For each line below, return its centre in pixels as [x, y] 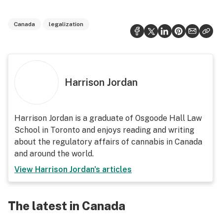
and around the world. [54, 154]
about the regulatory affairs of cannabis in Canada [108, 142]
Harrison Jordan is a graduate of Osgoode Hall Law [108, 118]
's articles [113, 169]
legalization [66, 24]
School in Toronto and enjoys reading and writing [104, 130]
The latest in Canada [67, 206]
